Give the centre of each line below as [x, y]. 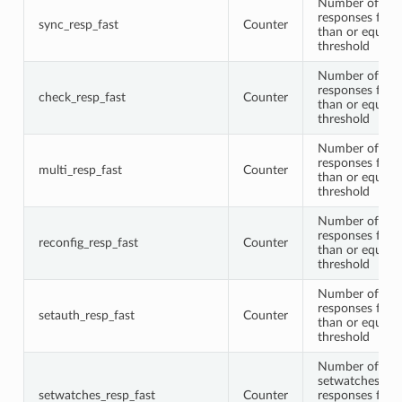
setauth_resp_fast [86, 315]
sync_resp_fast [78, 24]
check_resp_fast [82, 97]
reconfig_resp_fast [88, 242]
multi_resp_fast [80, 170]
